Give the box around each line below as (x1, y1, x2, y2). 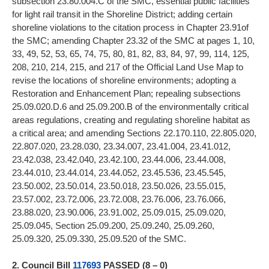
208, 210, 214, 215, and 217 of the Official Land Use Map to (12, 62, 243, 73)
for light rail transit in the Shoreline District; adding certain (12, 9, 232, 20)
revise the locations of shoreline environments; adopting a (12, 75, 236, 86)
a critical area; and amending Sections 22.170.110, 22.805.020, (12, 128, 256, 139)
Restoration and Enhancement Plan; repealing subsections (12, 88, 241, 99)
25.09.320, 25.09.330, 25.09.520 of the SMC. (12, 234, 193, 244)
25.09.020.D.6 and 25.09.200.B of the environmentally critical (12, 101, 249, 112)
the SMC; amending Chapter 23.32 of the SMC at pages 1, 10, (12, 35, 255, 46)
